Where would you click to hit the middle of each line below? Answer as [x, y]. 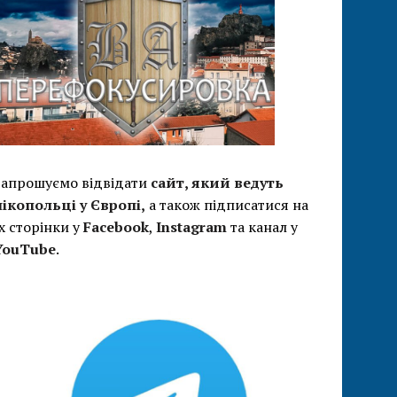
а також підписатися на [227, 205]
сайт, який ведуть [218, 183]
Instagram [192, 227]
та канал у [263, 227]
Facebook [117, 227]
